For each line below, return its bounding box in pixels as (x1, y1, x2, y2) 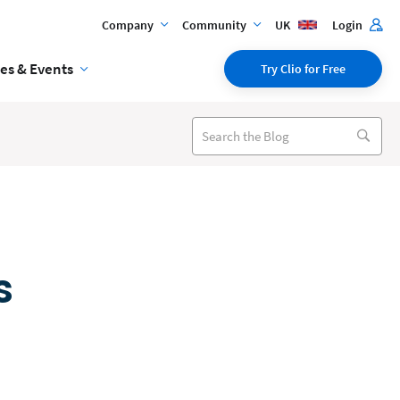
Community (182, 17, 246, 33)
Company (102, 17, 154, 33)
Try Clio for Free (260, 61, 346, 77)
